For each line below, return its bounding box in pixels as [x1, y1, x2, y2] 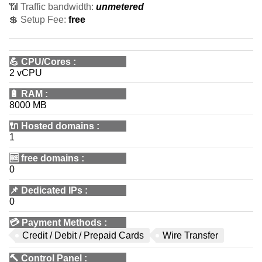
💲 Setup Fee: [9, 15, 66, 25]
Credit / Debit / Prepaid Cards [22, 230, 144, 240]
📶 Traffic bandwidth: [9, 2, 94, 12]
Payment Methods [22, 218, 102, 227]
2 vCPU [9, 68, 42, 78]
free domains [21, 153, 79, 163]
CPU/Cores [21, 57, 71, 67]
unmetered [96, 2, 144, 12]
